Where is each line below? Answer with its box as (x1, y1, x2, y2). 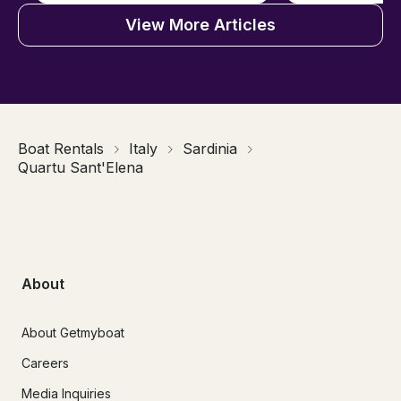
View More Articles (125, 15, 276, 35)
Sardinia (183, 140, 237, 158)
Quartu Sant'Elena (18, 158, 143, 177)
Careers (21, 354, 69, 371)
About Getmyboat (21, 324, 124, 340)
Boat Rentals (18, 140, 104, 158)
